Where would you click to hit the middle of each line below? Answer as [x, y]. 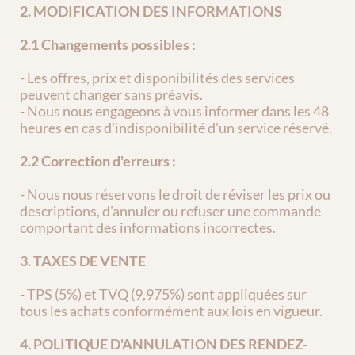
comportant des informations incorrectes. [148, 227]
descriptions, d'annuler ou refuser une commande [170, 211]
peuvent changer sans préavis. [111, 94]
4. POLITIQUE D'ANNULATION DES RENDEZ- [164, 344]
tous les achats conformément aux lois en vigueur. [171, 311]
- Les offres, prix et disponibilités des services [157, 78]
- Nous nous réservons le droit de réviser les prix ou [175, 194]
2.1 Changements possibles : [108, 44]
